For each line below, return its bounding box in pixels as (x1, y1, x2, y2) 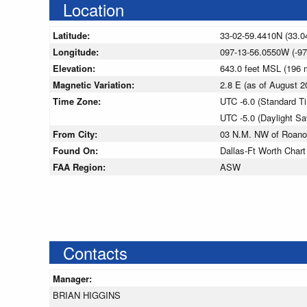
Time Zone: (53, 95, 103, 108)
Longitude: (53, 45, 101, 59)
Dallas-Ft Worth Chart (220, 144, 306, 158)
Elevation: (53, 62, 98, 75)
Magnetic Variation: (53, 78, 137, 92)
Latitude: (53, 29, 93, 42)
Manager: (53, 272, 95, 286)
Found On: (53, 144, 101, 158)
